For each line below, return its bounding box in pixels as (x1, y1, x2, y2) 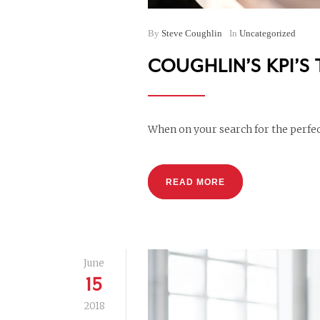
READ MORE (166, 177, 225, 187)
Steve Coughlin (161, 28, 222, 39)
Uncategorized (239, 28, 296, 39)
